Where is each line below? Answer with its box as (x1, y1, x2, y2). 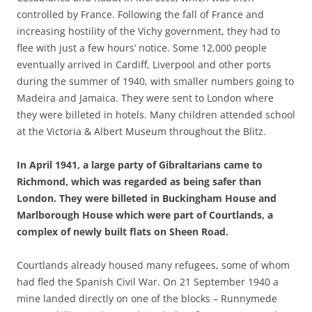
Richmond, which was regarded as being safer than (17, 175, 261, 188)
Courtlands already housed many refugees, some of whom (17, 258, 290, 272)
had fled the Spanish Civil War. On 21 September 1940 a (17, 275, 279, 288)
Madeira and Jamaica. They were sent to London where (17, 91, 274, 104)
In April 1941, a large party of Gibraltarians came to (17, 158, 263, 171)
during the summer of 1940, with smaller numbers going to (17, 75, 294, 88)
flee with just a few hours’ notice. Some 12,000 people (17, 41, 267, 54)
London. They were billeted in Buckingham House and (17, 192, 276, 205)
